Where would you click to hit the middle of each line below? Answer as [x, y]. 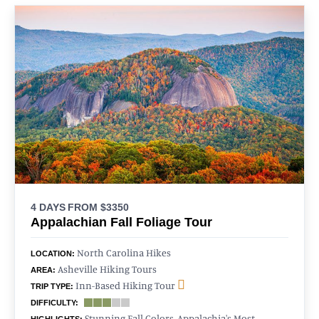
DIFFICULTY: [54, 302]
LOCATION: [53, 253]
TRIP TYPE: [52, 286]
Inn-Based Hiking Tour [125, 285]
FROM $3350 [98, 207]
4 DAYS [48, 207]
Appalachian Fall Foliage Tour [121, 222]
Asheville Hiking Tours [106, 268]
